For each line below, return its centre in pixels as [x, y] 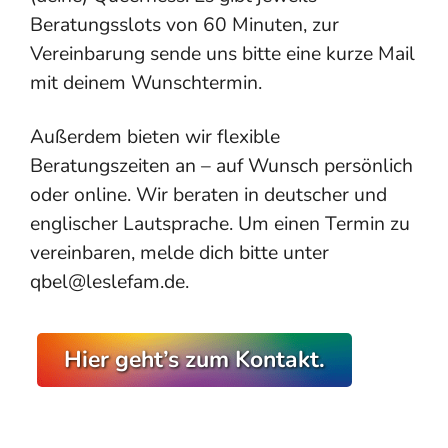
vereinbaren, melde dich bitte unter [179, 253]
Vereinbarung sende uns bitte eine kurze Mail [222, 54]
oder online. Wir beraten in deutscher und [208, 195]
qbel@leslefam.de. [109, 282]
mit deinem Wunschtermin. [146, 83]
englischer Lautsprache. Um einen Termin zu [220, 224]
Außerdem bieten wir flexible [155, 137]
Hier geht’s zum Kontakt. [194, 359]
